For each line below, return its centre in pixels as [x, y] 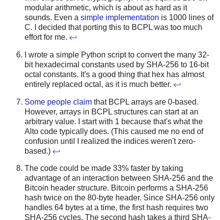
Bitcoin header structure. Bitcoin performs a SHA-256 [116, 188]
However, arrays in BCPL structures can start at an [111, 111]
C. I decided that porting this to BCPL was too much [113, 27]
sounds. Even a [53, 17]
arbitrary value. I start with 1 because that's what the [114, 121]
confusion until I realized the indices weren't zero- [110, 141]
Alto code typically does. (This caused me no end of [114, 131]
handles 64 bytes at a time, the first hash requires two [116, 208]
